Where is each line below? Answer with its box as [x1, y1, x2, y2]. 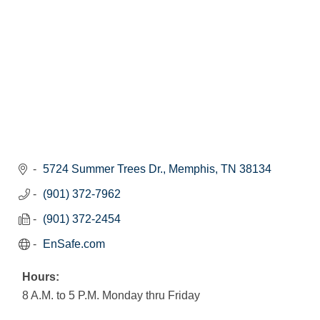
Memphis [169, 163, 215, 176]
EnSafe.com [43, 238, 105, 251]
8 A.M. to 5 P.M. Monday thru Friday [22, 289, 200, 302]
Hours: [22, 271, 59, 284]
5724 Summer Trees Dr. [43, 163, 163, 176]
